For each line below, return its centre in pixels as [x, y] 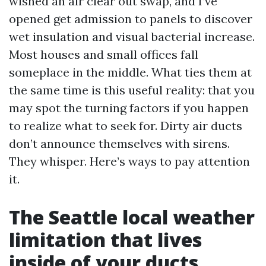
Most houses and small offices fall [104, 54]
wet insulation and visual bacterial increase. [132, 37]
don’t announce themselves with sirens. [119, 143]
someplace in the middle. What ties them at [130, 72]
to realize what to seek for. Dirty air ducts [126, 126]
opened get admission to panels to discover [131, 19]
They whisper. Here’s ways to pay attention [129, 161]
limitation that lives [105, 240]
